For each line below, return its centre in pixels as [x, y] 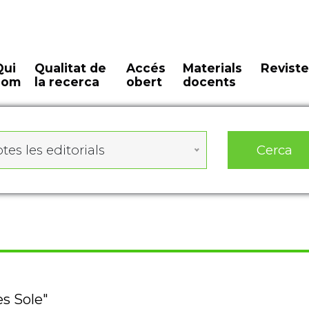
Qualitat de [71, 68]
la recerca [67, 82]
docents [209, 82]
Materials [212, 68]
